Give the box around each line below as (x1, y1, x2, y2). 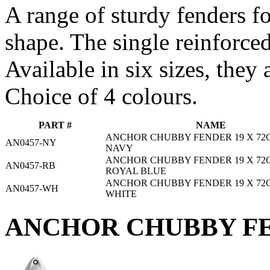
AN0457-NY (5, 137, 57, 148)
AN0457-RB (5, 160, 55, 171)
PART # (38, 119, 72, 130)
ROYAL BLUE (105, 165, 166, 176)
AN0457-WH (5, 183, 58, 193)
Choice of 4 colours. (5, 83, 198, 109)
